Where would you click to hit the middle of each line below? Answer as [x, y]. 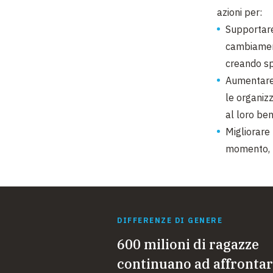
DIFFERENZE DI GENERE [170, 220]
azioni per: [239, 12]
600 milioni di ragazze [188, 244]
